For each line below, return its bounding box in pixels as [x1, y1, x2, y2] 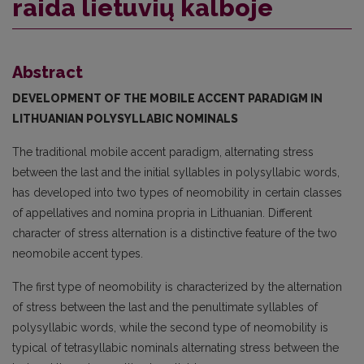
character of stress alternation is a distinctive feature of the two [12, 226, 337, 240]
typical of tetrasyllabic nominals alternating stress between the [12, 340, 339, 354]
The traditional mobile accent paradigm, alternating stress [12, 145, 314, 158]
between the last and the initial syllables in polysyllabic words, [12, 165, 340, 179]
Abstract [12, 62, 83, 82]
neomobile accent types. [12, 246, 143, 260]
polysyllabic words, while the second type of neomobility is [12, 320, 328, 334]
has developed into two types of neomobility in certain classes [12, 185, 342, 199]
